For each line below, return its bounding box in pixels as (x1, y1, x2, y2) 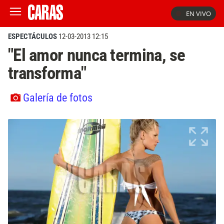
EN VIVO (186, 9, 211, 18)
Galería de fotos (23, 90, 92, 104)
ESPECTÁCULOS (8, 32, 57, 41)
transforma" (8, 62, 86, 83)
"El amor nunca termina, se (8, 44, 185, 65)
